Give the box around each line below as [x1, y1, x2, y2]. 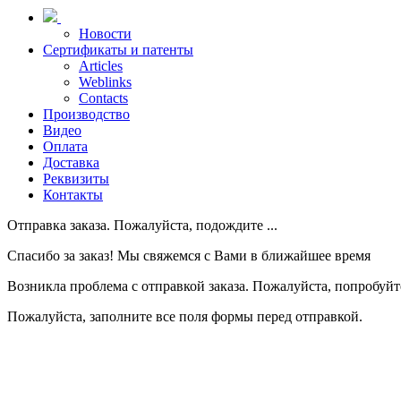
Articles [79, 58, 123, 74]
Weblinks [79, 74, 132, 90]
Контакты [43, 187, 103, 203]
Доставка [43, 155, 99, 171]
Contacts [79, 90, 128, 107]
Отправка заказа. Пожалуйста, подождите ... [7, 218, 277, 234]
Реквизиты [43, 171, 109, 187]
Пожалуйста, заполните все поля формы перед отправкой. [7, 309, 363, 325]
